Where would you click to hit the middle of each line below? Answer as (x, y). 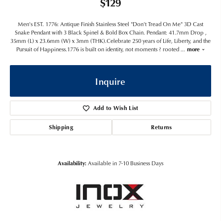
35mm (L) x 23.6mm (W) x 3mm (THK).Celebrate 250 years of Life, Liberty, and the (110, 41)
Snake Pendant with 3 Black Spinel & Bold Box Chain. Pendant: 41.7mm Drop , (110, 32)
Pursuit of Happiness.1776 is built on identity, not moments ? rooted (98, 49)
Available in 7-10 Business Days (126, 163)
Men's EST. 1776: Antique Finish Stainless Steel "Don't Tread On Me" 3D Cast (110, 24)
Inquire (110, 81)
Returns (162, 127)
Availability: (72, 163)
